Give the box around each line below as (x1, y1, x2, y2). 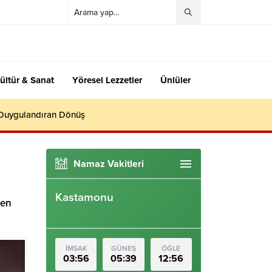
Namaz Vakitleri (73, 158, 144, 170)
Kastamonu (55, 191, 114, 204)
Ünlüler (160, 75, 191, 86)
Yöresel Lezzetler (72, 75, 142, 86)
